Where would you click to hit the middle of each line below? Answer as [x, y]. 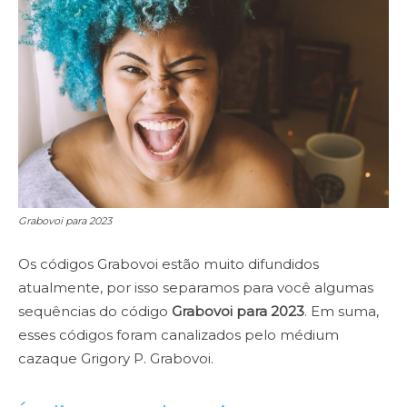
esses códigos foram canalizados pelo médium [179, 334]
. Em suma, [342, 311]
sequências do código [95, 311]
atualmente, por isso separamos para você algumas [196, 287]
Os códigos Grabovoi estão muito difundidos [169, 263]
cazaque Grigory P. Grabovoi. [118, 358]
